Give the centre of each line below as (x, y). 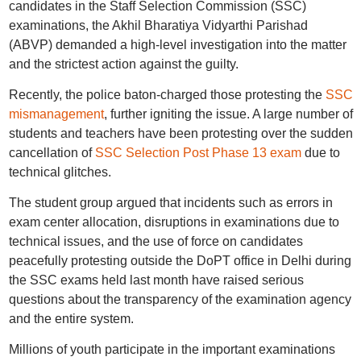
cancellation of (52, 153)
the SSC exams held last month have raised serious (156, 280)
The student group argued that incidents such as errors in (170, 203)
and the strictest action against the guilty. (123, 64)
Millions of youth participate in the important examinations (172, 349)
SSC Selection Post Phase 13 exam (198, 153)
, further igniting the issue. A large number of (228, 114)
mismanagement (56, 114)
